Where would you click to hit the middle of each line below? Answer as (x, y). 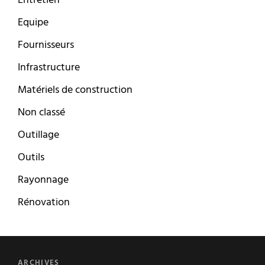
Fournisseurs (46, 46)
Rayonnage (43, 180)
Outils (31, 158)
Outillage (38, 135)
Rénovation (44, 203)
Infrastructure (49, 68)
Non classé (41, 113)
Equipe (33, 23)
